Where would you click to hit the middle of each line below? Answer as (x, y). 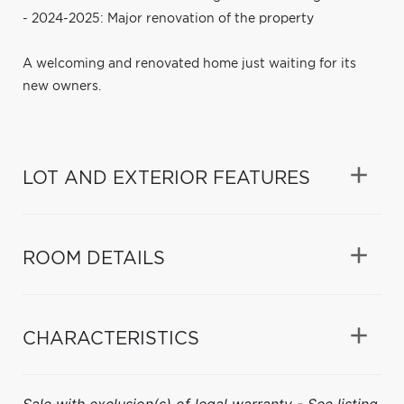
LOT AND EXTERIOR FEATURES (166, 178)
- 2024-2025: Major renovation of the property (168, 18)
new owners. (62, 86)
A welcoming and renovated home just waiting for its (189, 64)
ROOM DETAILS (94, 258)
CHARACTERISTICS (111, 339)
